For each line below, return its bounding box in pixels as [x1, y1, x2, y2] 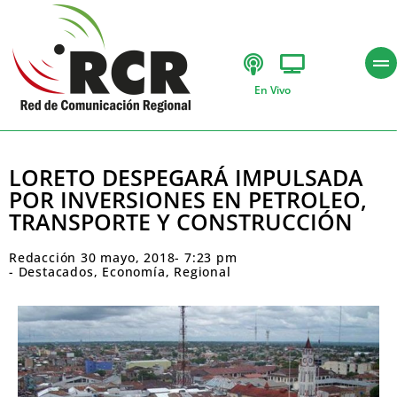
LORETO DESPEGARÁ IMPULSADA [9, 162, 363, 192]
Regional [174, 263, 231, 280]
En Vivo [253, 82, 291, 97]
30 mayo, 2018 [81, 249, 175, 266]
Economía [102, 263, 166, 280]
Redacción [9, 249, 77, 266]
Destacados [18, 263, 94, 280]
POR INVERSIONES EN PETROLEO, [9, 184, 367, 214]
